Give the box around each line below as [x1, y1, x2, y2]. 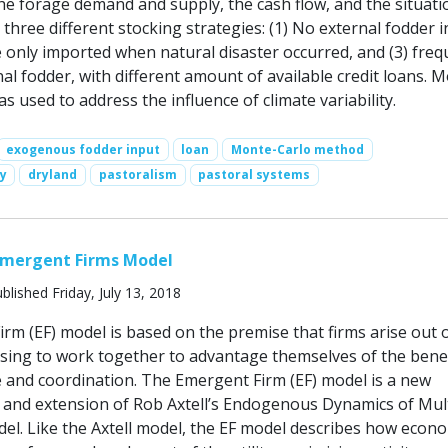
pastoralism [98, 165, 177, 183]
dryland [28, 165, 78, 183]
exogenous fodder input [5, 140, 160, 158]
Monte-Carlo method [230, 140, 364, 158]
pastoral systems [198, 165, 311, 183]
